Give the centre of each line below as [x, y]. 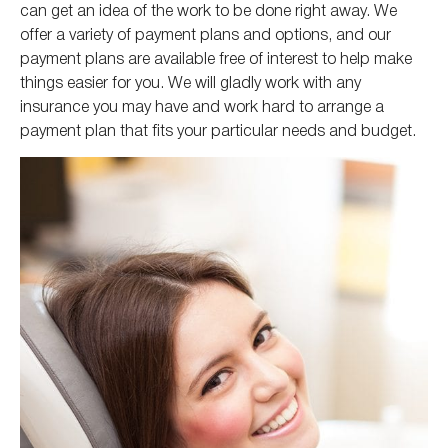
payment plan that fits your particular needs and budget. [218, 129]
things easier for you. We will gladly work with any [190, 81]
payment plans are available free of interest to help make [216, 57]
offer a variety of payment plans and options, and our [205, 33]
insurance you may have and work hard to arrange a [202, 105]
